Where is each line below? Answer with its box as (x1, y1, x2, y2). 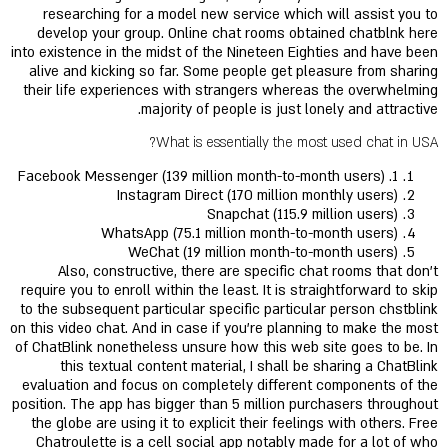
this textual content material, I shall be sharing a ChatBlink (60, 357, 438, 377)
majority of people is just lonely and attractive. (141, 100, 438, 120)
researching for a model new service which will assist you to (43, 5, 438, 25)
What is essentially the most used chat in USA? (156, 133, 438, 153)
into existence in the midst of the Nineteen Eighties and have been (11, 43, 438, 63)
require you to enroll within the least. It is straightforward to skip (21, 281, 438, 301)
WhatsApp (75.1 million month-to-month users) (101, 224, 398, 244)
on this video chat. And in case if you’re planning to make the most (10, 319, 438, 339)
